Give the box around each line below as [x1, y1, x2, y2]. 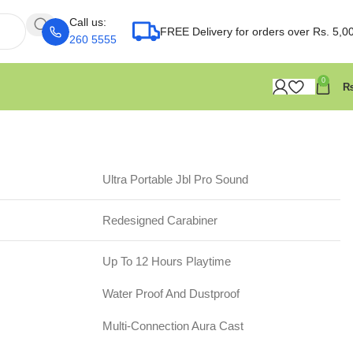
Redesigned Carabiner [102, 213, 217, 227]
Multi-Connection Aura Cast [102, 318, 243, 333]
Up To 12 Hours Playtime [102, 254, 231, 268]
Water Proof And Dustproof [102, 286, 240, 300]
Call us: [69, 15, 106, 28]
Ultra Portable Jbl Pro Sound [102, 172, 248, 186]
